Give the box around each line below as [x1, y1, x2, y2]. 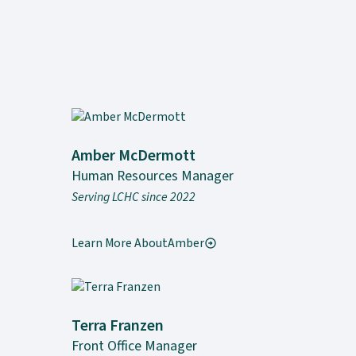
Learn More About [72, 234, 168, 252]
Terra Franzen [72, 314, 164, 337]
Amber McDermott [72, 145, 196, 168]
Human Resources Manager [72, 166, 234, 187]
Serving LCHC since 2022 [72, 188, 196, 206]
